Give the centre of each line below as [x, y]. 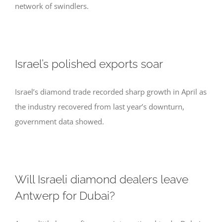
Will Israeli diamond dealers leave [102, 179]
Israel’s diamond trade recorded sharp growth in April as [111, 92]
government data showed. [59, 121]
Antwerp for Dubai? [65, 195]
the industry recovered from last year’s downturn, [100, 107]
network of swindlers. [52, 6]
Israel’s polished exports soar [89, 64]
